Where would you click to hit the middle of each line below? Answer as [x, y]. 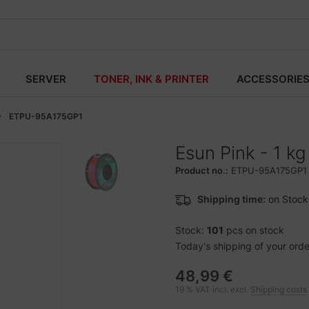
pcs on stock [254, 230]
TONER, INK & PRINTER [151, 79]
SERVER [46, 79]
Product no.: [202, 170]
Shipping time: [231, 199]
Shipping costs [279, 289]
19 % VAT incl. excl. [213, 289]
